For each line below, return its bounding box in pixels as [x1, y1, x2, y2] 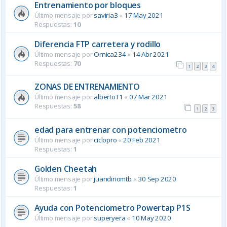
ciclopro [94, 135, 117, 144]
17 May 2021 [124, 10, 164, 20]
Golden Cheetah [34, 163, 97, 174]
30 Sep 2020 [138, 174, 177, 183]
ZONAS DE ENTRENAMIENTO [34, 81, 140, 93]
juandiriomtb [94, 174, 132, 183]
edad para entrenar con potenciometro [34, 124, 187, 135]
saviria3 [94, 10, 118, 20]
